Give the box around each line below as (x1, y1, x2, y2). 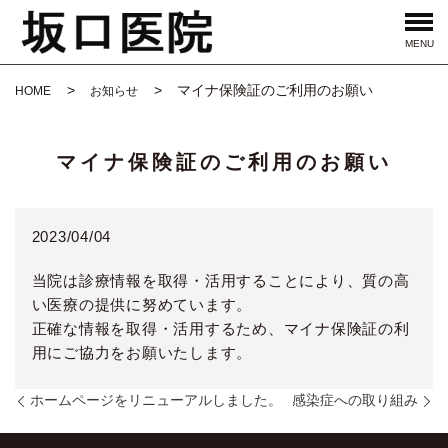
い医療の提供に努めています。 (31, 295, 253, 313)
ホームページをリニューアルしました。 (30, 392, 282, 409)
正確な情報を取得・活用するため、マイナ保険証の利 (31, 319, 410, 337)
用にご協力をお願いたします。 (31, 343, 253, 361)
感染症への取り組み (292, 392, 418, 409)
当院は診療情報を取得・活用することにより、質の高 (31, 271, 410, 289)
